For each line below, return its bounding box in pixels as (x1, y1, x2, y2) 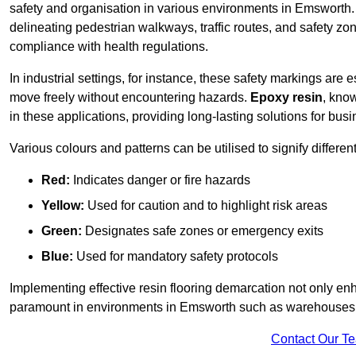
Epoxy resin (250, 91, 323, 105)
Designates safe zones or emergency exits (82, 224, 323, 238)
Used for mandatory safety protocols (73, 250, 278, 264)
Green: (41, 224, 82, 238)
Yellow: (41, 199, 84, 213)
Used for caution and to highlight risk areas (84, 199, 327, 213)
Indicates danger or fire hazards (70, 173, 250, 188)
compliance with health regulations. (10, 40, 208, 54)
